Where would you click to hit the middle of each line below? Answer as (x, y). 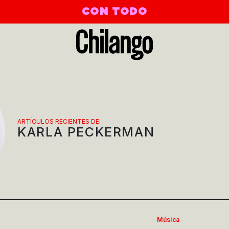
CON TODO (114, 12)
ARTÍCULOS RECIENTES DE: (59, 121)
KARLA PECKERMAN (86, 132)
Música (168, 219)
